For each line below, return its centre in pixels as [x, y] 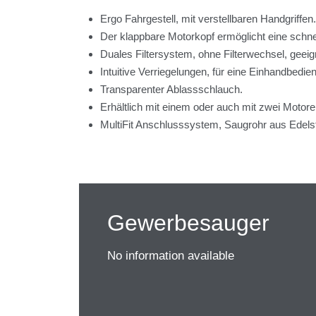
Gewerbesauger [188, 223]
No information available [171, 255]
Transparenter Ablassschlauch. [171, 89]
